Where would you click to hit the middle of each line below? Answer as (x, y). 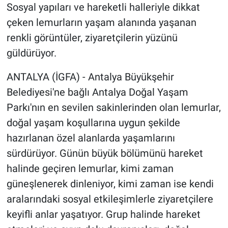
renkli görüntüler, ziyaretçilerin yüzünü (92, 38)
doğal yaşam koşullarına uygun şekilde (93, 123)
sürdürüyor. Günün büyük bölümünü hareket (105, 153)
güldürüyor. (31, 53)
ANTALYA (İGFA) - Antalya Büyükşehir (90, 77)
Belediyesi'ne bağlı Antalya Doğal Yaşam (97, 92)
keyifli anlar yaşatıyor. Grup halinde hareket (103, 215)
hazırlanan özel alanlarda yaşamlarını (91, 138)
